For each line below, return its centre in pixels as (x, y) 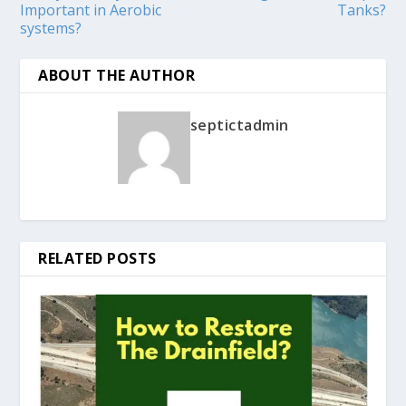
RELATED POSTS (97, 258)
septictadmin (239, 125)
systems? (51, 28)
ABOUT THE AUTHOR (117, 75)
